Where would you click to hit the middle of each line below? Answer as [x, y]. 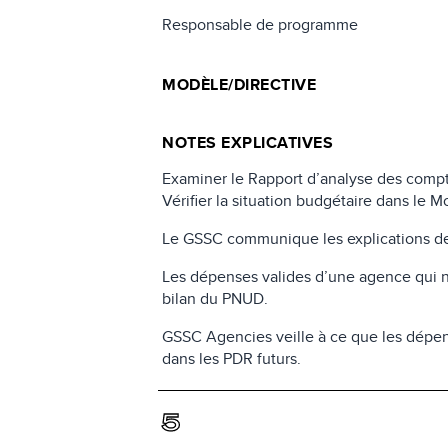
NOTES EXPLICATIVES [248, 142]
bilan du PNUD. [215, 298]
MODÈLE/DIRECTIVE [239, 84]
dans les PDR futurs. [232, 358]
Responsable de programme [260, 24]
